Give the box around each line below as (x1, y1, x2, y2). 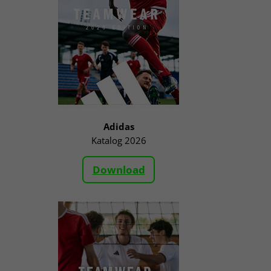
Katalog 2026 (91, 134, 146, 147)
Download (92, 162, 145, 177)
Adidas (103, 120, 134, 133)
